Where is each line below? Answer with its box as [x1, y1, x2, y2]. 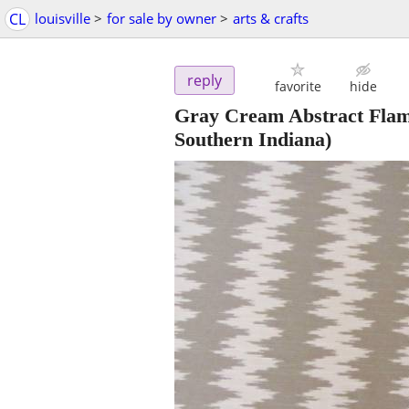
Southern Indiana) [174, 128, 331, 152]
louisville [35, 9, 90, 27]
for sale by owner [107, 9, 216, 27]
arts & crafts [233, 9, 309, 27]
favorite [274, 78, 321, 96]
